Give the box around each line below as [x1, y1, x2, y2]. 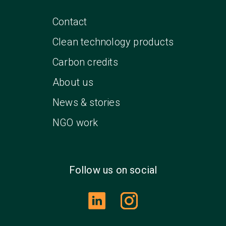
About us [52, 76, 94, 88]
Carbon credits [52, 55, 118, 68]
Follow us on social [69, 163, 157, 176]
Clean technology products [52, 35, 174, 48]
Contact [52, 15, 87, 28]
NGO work [52, 116, 98, 129]
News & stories [52, 96, 120, 108]
